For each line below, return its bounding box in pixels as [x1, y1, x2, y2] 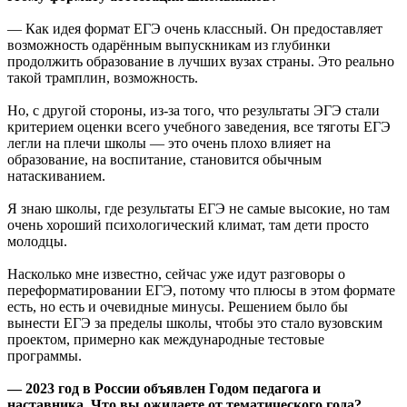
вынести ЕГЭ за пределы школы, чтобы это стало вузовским [7, 314, 382, 331]
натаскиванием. [7, 167, 105, 184]
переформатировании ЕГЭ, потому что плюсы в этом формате [7, 282, 395, 298]
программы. [7, 347, 82, 363]
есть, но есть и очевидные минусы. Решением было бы [7, 298, 348, 314]
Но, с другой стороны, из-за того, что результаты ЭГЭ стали [7, 102, 380, 118]
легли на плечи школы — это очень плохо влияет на [7, 134, 331, 151]
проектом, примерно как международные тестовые [7, 331, 324, 347]
